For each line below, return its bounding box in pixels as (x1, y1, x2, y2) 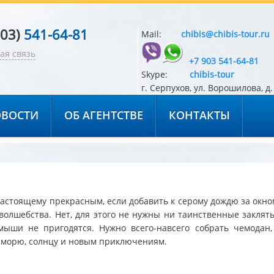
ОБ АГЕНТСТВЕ (64, 107, 143, 122)
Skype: (141, 68, 187, 80)
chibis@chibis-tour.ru (181, 28, 270, 40)
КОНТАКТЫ (169, 107, 230, 122)
